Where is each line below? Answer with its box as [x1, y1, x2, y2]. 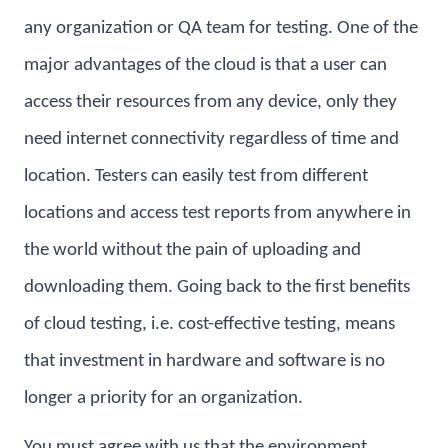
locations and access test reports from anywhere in [24, 203, 411, 223]
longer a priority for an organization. [24, 388, 303, 408]
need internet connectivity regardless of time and [24, 129, 399, 149]
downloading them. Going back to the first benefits [24, 277, 410, 297]
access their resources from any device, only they [24, 92, 397, 112]
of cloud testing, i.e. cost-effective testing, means [24, 314, 395, 334]
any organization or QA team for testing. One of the [24, 18, 418, 38]
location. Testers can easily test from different [24, 166, 368, 186]
